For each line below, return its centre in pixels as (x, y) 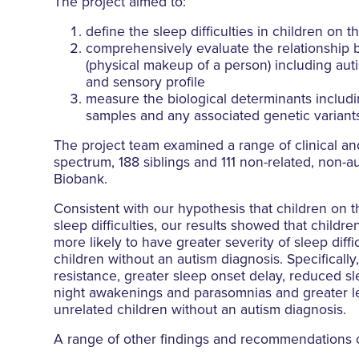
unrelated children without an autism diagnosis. (202, 311)
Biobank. (83, 180)
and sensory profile (146, 83)
